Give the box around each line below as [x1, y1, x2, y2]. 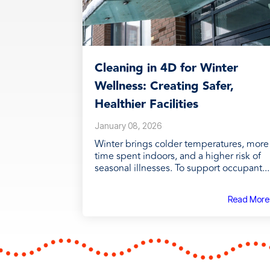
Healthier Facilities [95, 95, 198, 114]
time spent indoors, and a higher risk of [95, 149, 261, 163]
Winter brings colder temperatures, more [95, 137, 269, 151]
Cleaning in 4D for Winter [95, 58, 238, 78]
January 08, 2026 [95, 121, 162, 131]
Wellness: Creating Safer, [95, 77, 234, 96]
